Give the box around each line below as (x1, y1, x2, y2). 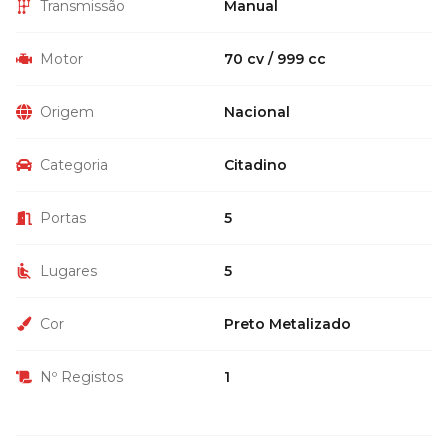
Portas (40, 208, 86, 227)
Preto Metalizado (224, 314, 351, 333)
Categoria (40, 155, 108, 174)
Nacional (224, 102, 290, 121)
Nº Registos (40, 367, 123, 386)
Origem (40, 102, 94, 121)
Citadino (224, 155, 287, 174)
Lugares (40, 261, 97, 280)
